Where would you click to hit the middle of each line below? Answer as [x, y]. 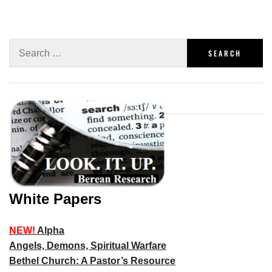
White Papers [55, 199]
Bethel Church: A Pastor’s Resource [92, 261]
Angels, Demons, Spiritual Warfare [88, 246]
